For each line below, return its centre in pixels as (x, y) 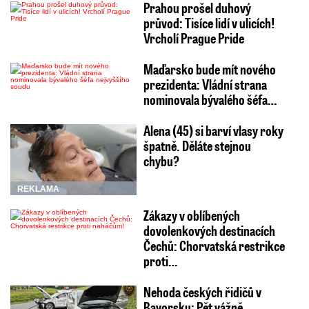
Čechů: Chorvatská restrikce (214, 246)
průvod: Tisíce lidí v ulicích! (209, 23)
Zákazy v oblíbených (191, 216)
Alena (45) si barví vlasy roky (213, 131)
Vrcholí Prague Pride (193, 38)
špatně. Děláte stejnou (197, 146)
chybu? (161, 161)
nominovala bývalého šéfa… (210, 100)
